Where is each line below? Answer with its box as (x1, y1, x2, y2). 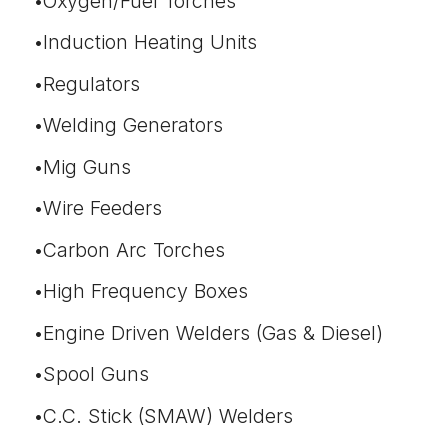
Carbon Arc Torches (43, 238, 225, 263)
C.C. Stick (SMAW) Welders (43, 404, 293, 429)
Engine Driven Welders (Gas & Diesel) (43, 321, 383, 346)
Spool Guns (43, 362, 149, 387)
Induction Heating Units (43, 30, 257, 55)
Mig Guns (43, 155, 131, 180)
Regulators (43, 72, 140, 97)
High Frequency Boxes (43, 279, 248, 304)
